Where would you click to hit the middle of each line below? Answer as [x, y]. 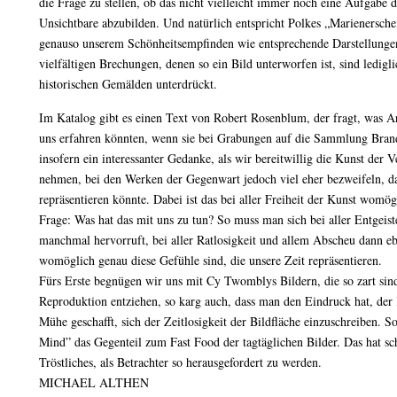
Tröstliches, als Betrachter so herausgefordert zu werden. [180, 362]
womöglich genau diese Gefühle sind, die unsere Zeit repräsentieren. [210, 260]
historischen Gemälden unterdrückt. [128, 84]
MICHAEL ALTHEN [94, 382]
